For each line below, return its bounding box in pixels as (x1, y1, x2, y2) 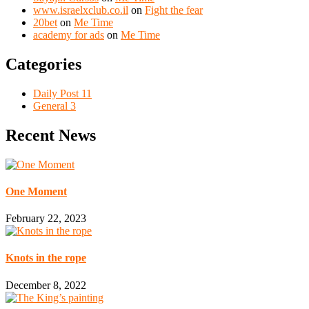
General (33, 99, 70, 112)
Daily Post (33, 87, 81, 99)
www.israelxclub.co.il (33, 3, 128, 16)
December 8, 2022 (6, 279, 86, 291)
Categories (6, 54, 81, 73)
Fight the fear (145, 3, 203, 16)
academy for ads (33, 28, 104, 41)
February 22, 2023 (6, 212, 86, 225)
